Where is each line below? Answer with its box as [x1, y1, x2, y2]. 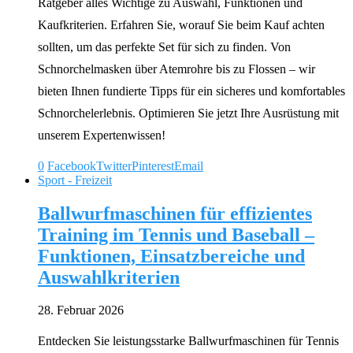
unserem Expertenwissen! [38, 128, 165, 142]
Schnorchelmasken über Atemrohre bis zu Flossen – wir [38, 61, 315, 76]
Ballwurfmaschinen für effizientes [38, 203, 312, 224]
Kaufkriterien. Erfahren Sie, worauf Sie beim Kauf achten [38, 17, 325, 32]
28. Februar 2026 [38, 303, 124, 318]
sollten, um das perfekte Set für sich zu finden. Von [38, 39, 291, 54]
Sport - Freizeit [38, 173, 112, 187]
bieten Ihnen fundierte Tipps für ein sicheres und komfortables [38, 84, 345, 98]
